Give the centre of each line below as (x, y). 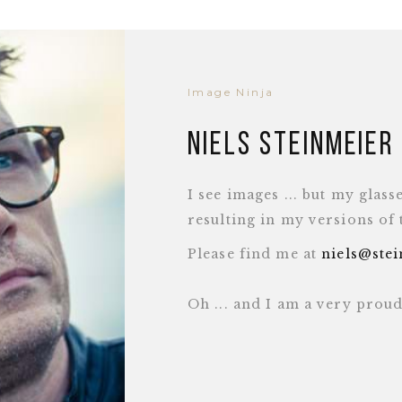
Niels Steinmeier (292, 146)
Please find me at (255, 254)
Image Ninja (231, 92)
